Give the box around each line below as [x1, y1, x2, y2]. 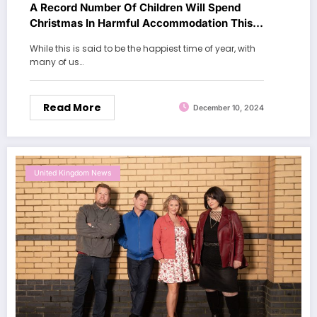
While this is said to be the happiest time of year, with [30, 42, 255, 54]
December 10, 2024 [193, 103, 264, 113]
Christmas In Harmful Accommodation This [30, 16, 253, 30]
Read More [43, 100, 101, 115]
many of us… [30, 55, 83, 68]
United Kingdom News [34, 168, 112, 178]
